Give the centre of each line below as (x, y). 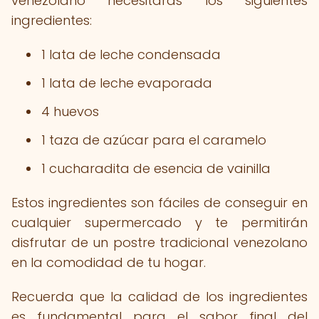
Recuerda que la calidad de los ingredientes (159, 297)
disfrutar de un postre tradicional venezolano (159, 242)
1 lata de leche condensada (131, 54)
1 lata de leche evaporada (127, 83)
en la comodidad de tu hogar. (109, 262)
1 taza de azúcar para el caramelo (154, 140)
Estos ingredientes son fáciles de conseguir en (159, 203)
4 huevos (70, 111)
